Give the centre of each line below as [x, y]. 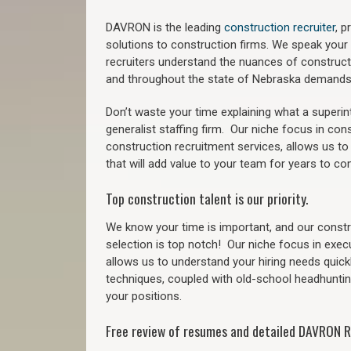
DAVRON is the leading [165, 27]
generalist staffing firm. [168, 129]
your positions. [144, 296]
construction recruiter [280, 27]
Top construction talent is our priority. [207, 198]
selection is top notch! [166, 244]
